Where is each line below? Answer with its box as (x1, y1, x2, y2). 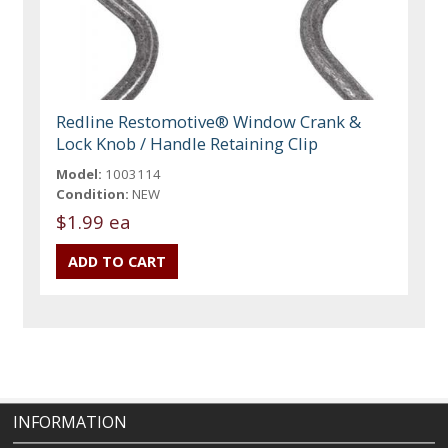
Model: (56, 164, 103, 183)
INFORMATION (13, 411, 128, 433)
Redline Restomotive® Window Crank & (56, 109, 362, 133)
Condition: (56, 184, 130, 203)
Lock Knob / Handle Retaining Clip (56, 131, 319, 155)
